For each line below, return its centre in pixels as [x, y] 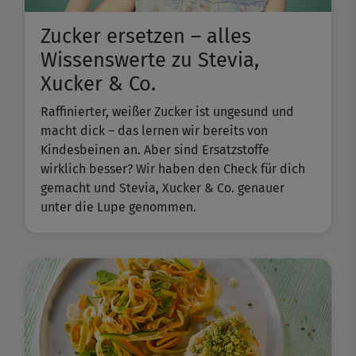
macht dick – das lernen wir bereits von [154, 131]
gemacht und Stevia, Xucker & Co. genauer [163, 188]
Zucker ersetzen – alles [146, 37]
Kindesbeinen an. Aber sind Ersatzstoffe [155, 150]
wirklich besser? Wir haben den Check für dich [173, 169]
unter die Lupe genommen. [118, 207]
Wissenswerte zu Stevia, [150, 60]
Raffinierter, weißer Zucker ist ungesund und [167, 112]
